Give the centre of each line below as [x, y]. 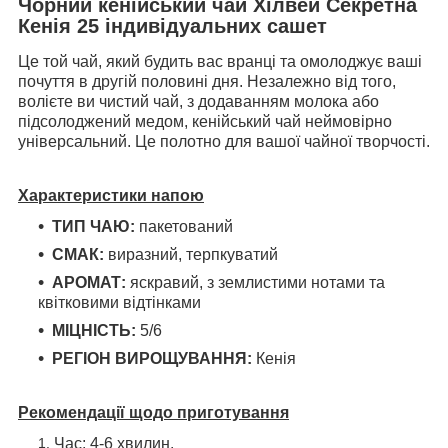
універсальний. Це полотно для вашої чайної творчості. [224, 142]
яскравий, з [174, 283]
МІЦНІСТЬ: [94, 331]
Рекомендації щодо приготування [153, 413]
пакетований [184, 227]
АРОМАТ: [91, 283]
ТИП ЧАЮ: [93, 227]
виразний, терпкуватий [191, 255]
